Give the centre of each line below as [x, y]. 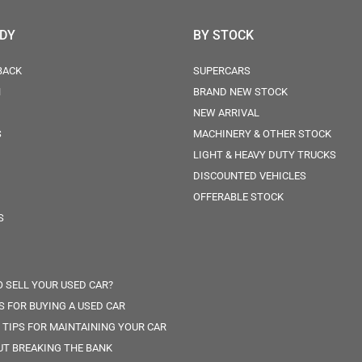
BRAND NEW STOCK [240, 92]
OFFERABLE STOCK [238, 197]
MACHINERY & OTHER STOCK [262, 134]
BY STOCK [223, 35]
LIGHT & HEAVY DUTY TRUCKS [265, 155]
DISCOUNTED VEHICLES [250, 176]
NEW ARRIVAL [226, 113]
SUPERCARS [222, 71]
